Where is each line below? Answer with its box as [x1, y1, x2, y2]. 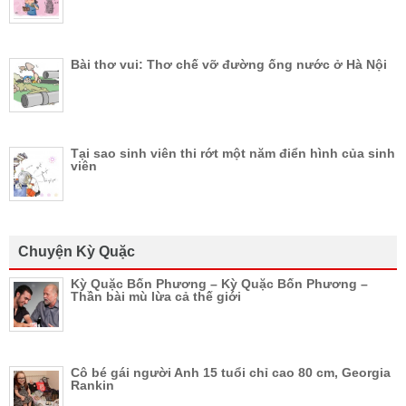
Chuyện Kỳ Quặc [18, 243, 135, 259]
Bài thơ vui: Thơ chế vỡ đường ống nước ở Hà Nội [71, 56, 387, 72]
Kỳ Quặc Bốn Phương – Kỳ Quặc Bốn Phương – [71, 275, 368, 291]
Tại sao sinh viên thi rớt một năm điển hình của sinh [71, 145, 395, 160]
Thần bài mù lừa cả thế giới [71, 288, 241, 304]
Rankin [71, 377, 114, 392]
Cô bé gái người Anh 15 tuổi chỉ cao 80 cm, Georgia [71, 364, 391, 380]
